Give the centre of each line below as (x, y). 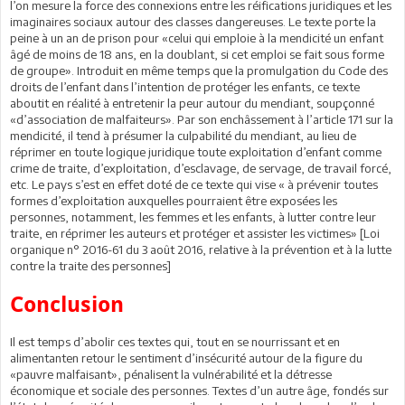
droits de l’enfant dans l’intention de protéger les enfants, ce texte (185, 86)
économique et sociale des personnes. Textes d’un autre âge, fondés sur (199, 390)
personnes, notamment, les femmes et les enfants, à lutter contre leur (193, 217)
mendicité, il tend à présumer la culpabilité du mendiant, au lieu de (183, 135)
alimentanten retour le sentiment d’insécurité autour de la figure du (186, 358)
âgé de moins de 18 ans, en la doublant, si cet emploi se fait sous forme (197, 54)
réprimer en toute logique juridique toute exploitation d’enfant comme (196, 151)
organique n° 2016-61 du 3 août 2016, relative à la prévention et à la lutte (201, 249)
